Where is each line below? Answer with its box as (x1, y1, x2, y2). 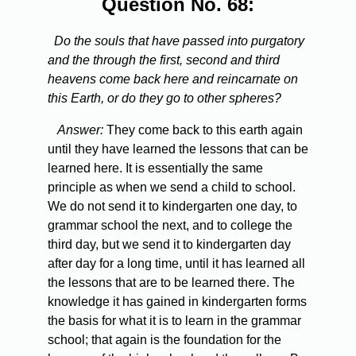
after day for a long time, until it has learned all (48, 257, 305, 271)
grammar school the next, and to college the (48, 219, 292, 233)
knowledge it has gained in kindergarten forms (48, 295, 307, 309)
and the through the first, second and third (48, 53, 280, 68)
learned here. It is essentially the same (48, 161, 263, 176)
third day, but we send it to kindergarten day (48, 238, 291, 252)
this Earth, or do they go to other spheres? (48, 91, 281, 106)
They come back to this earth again (103, 123, 303, 137)
